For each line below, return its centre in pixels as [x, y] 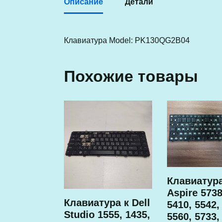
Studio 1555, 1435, [107, 215]
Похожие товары [131, 76]
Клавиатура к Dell [107, 203]
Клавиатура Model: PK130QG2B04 [127, 40]
